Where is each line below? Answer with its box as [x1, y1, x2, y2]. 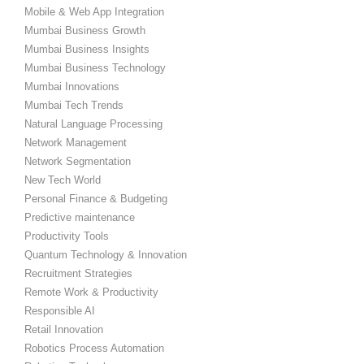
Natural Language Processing [24, 118, 162, 131]
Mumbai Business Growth [24, 24, 145, 37]
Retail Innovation [24, 323, 103, 336]
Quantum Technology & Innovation [24, 249, 187, 262]
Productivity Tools [24, 230, 109, 243]
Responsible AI [24, 305, 95, 318]
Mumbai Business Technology [24, 62, 166, 75]
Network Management [24, 136, 127, 149]
